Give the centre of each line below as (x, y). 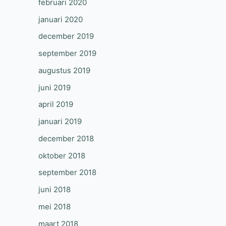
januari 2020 (61, 19)
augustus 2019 (64, 70)
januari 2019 (60, 121)
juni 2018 (54, 189)
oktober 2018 (62, 155)
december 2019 (66, 36)
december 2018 (66, 138)
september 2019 (67, 53)
